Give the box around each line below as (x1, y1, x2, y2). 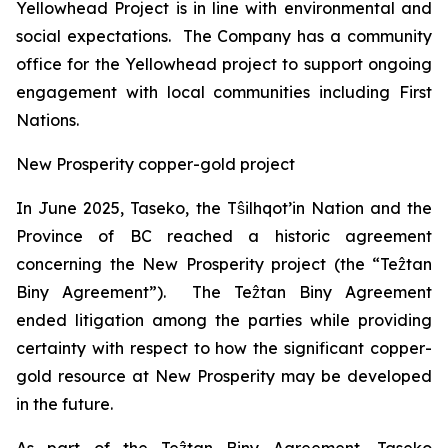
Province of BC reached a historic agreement (16, 226, 432, 246)
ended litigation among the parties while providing (16, 310, 432, 330)
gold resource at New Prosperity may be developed (16, 366, 432, 386)
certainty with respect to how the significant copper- (16, 338, 432, 358)
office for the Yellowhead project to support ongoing (16, 54, 432, 74)
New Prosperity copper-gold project (16, 154, 295, 174)
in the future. (16, 394, 113, 414)
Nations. (16, 110, 79, 130)
